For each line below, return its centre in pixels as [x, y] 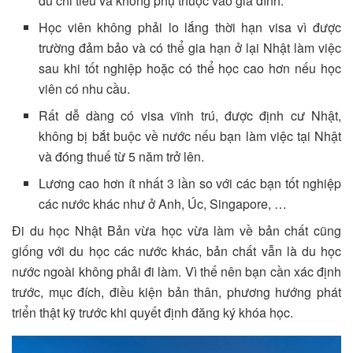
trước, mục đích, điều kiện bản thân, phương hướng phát [176, 292]
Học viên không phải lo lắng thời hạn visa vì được [190, 27]
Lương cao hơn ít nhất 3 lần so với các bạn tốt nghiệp [190, 183]
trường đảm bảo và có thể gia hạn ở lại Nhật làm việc [190, 47]
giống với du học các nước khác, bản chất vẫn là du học [176, 251]
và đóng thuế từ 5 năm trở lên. [122, 156]
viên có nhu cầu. [85, 88]
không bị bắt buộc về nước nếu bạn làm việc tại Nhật [190, 136]
